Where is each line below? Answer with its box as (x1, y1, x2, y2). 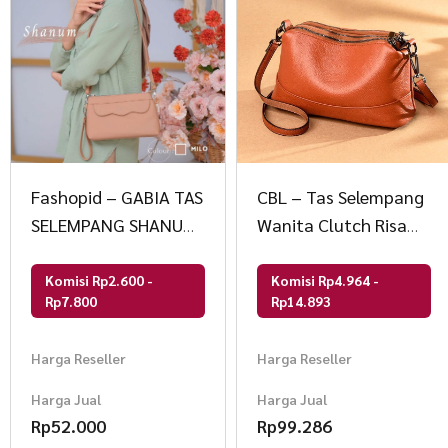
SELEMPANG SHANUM (31, 212, 197, 236)
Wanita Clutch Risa (257, 212, 407, 236)
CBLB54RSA (257, 240, 346, 264)
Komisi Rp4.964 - (271, 270, 379, 289)
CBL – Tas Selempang (257, 184, 424, 208)
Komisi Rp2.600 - (45, 270, 153, 289)
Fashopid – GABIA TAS (31, 184, 203, 208)
